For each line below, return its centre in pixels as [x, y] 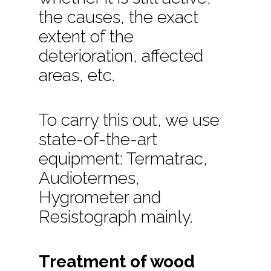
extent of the [87, 36]
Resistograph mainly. [116, 217]
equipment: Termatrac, [123, 158]
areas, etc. [77, 75]
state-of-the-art [98, 139]
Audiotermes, [90, 178]
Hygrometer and [100, 197]
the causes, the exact [119, 17]
